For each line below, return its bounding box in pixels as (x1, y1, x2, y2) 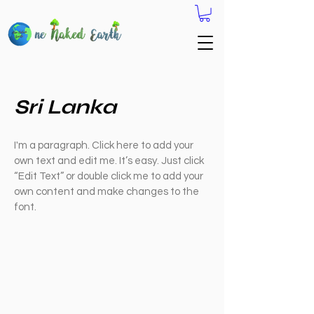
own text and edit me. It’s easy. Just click (14, 155, 204, 166)
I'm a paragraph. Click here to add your (14, 139, 193, 151)
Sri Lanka (14, 94, 116, 119)
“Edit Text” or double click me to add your (14, 170, 203, 182)
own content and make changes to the (14, 186, 199, 197)
